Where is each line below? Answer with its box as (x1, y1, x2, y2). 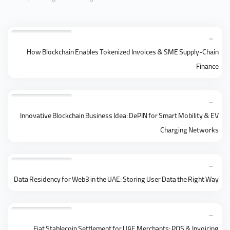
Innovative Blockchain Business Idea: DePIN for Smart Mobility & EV (20, 111, 219, 122)
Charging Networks (160, 126, 219, 137)
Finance (196, 62, 219, 73)
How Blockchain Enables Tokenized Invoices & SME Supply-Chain (27, 48, 219, 59)
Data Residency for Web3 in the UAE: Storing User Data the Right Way (14, 175, 219, 186)
